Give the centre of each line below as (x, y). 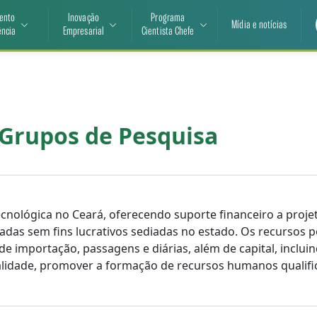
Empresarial (83, 31)
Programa (168, 18)
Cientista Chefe (168, 31)
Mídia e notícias (259, 25)
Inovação (83, 18)
